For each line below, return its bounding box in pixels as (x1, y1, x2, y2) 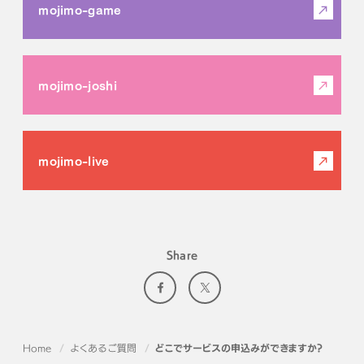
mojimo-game (38, 2, 122, 17)
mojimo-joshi (38, 77, 118, 93)
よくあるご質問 (70, 340, 136, 355)
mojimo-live (38, 153, 110, 168)
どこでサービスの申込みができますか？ (155, 340, 323, 355)
